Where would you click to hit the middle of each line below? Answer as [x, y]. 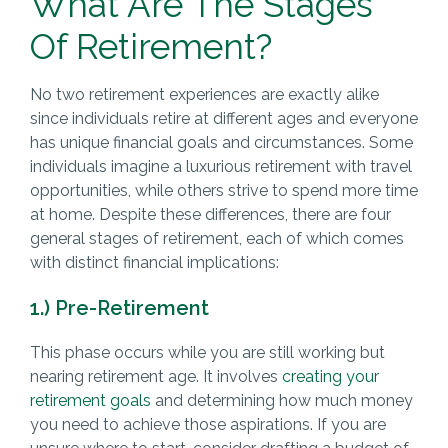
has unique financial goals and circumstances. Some [221, 142]
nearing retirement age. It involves [155, 376]
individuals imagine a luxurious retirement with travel [220, 166]
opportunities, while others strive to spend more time [223, 190]
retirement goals [90, 400]
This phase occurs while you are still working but [207, 352]
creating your [330, 376]
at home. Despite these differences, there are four [210, 214]
